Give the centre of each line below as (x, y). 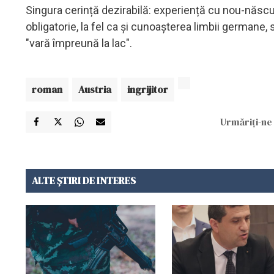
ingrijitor (148, 89)
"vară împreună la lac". (80, 43)
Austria (95, 89)
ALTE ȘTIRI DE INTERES (84, 180)
